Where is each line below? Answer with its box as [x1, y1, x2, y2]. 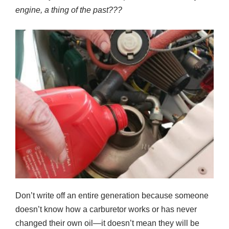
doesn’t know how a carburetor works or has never [15, 205, 197, 214]
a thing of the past [44, 6, 108, 15]
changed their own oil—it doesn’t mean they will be [15, 219, 199, 228]
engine [15, 6, 40, 15]
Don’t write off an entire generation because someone [15, 191, 209, 200]
